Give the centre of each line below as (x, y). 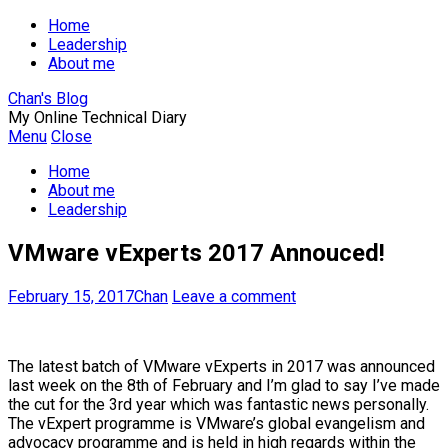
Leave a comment (234, 296)
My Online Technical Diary (97, 117)
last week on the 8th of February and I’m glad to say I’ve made (224, 385)
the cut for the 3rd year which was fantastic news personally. (218, 404)
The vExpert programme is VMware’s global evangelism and (216, 423)
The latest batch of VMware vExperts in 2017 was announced (221, 366)
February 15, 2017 (71, 296)
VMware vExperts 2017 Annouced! (196, 252)
